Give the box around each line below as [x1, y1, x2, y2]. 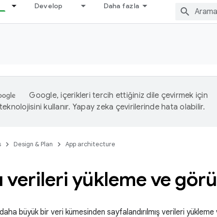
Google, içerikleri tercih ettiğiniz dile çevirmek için [29, 91, 208, 100]
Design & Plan [14, 140, 53, 148]
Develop [34, 1, 63, 10]
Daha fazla [103, 1, 139, 10]
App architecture [65, 140, 115, 148]
